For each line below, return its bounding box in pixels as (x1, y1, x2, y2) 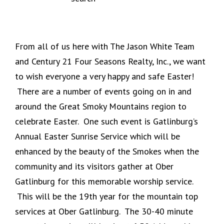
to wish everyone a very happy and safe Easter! (15, 70, 194, 82)
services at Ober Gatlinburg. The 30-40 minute (15, 205, 193, 217)
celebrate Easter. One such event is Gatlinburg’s (15, 115, 198, 127)
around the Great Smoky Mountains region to (15, 100, 186, 112)
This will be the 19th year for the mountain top (15, 190, 198, 202)
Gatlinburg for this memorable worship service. (15, 175, 193, 187)
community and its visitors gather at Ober (15, 160, 173, 172)
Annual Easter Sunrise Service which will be (15, 130, 180, 142)
